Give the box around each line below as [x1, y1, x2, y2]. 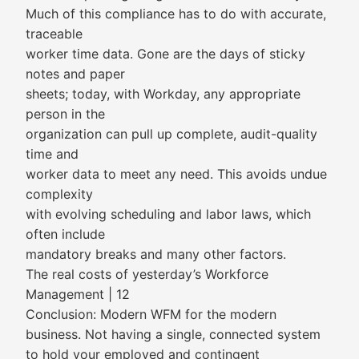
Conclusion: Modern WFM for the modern [26, 306, 276, 322]
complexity [26, 186, 93, 202]
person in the [26, 106, 105, 122]
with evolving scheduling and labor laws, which [26, 206, 311, 222]
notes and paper [26, 66, 125, 82]
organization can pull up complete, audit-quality [26, 126, 317, 142]
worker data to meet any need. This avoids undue [26, 166, 327, 182]
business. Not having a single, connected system [26, 326, 321, 342]
